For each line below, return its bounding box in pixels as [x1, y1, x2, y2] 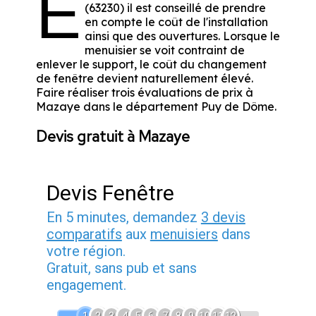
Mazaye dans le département [35, 99, 201, 114]
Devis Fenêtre [46, 181, 174, 206]
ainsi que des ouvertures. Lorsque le [84, 29, 280, 44]
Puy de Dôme [200, 99, 274, 114]
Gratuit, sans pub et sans [46, 260, 197, 277]
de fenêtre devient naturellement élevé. [35, 71, 253, 86]
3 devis [200, 209, 245, 226]
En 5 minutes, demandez [46, 209, 201, 226]
